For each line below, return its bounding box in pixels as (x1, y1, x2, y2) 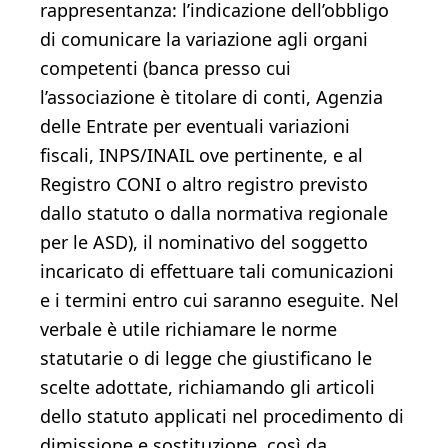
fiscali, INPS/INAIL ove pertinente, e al (40, 143, 363, 167)
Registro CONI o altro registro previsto (40, 172, 368, 196)
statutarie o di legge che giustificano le (40, 346, 372, 370)
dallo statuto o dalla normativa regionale (40, 201, 388, 225)
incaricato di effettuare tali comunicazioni (40, 259, 394, 283)
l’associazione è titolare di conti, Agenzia (40, 85, 383, 109)
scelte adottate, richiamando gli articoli (40, 375, 375, 399)
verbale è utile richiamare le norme (40, 317, 337, 341)
